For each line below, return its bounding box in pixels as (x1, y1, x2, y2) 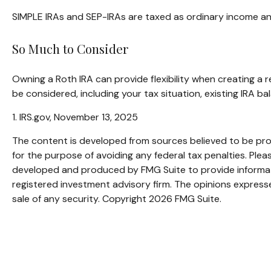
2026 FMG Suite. (149, 192, 221, 206)
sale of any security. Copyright (12, 192, 149, 206)
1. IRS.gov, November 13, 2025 (12, 111, 138, 124)
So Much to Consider (12, 39, 129, 57)
